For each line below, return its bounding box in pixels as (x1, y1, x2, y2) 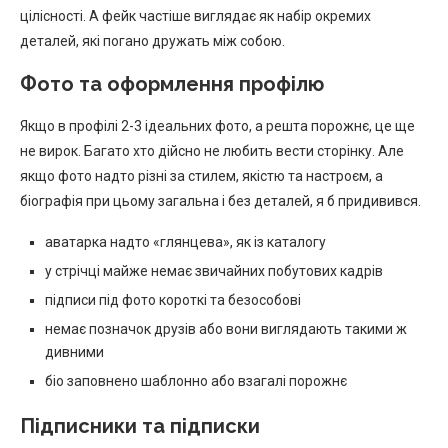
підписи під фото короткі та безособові (45, 291, 301, 308)
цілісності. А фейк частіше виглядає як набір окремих (20, 7, 371, 24)
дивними (45, 343, 104, 360)
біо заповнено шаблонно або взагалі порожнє (45, 372, 347, 389)
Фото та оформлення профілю (20, 71, 324, 96)
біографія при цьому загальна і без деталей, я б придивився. (20, 192, 421, 209)
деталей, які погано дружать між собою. (20, 32, 285, 49)
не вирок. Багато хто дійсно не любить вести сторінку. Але (20, 142, 404, 159)
